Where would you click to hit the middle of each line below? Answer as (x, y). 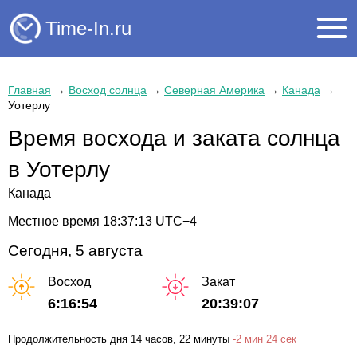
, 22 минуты (201, 339)
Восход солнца (108, 90)
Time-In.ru (88, 28)
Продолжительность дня (69, 339)
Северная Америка (214, 90)
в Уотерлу (59, 169)
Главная (29, 90)
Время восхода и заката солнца (174, 138)
